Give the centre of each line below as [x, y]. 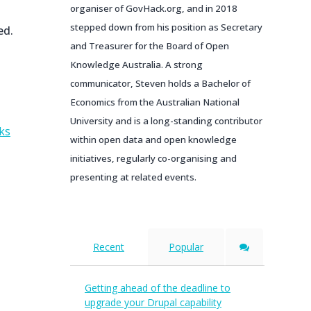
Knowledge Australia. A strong [136, 65]
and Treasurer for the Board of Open [150, 46]
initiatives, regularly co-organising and [153, 158]
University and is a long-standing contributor [166, 121]
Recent [109, 247]
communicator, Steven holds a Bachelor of [160, 83]
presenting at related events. [133, 177]
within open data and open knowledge [153, 140]
